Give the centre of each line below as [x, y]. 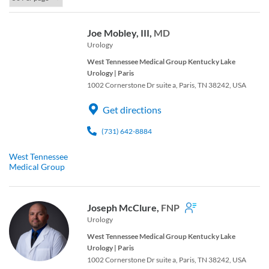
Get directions [132, 109]
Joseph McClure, [124, 207]
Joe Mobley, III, [120, 32]
